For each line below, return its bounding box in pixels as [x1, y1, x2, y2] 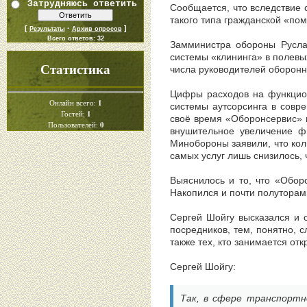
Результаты [29, 25, 65, 32]
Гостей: [60, 108, 87, 119]
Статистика [40, 60, 110, 78]
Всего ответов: [47, 34, 97, 42]
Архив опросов [71, 25, 122, 32]
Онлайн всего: [49, 97, 98, 108]
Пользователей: [47, 119, 100, 130]
